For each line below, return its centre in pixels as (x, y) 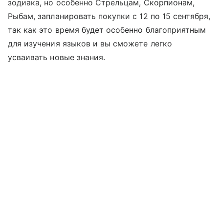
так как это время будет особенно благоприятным (107, 30)
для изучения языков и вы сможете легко (90, 44)
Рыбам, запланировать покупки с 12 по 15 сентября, (109, 16)
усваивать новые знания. (57, 57)
